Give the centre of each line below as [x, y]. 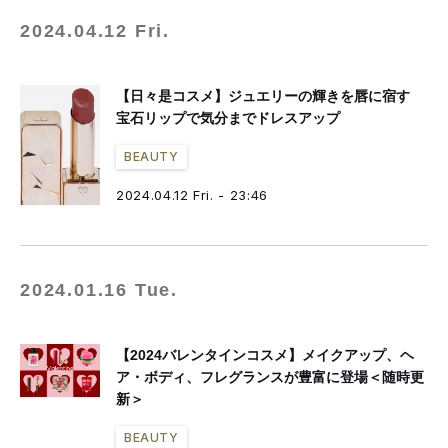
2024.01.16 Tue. [99, 290]
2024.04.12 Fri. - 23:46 [192, 195]
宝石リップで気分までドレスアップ [228, 118]
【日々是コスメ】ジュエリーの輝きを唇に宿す [270, 96]
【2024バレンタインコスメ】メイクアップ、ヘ [265, 355]
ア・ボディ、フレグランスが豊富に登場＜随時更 [270, 377]
